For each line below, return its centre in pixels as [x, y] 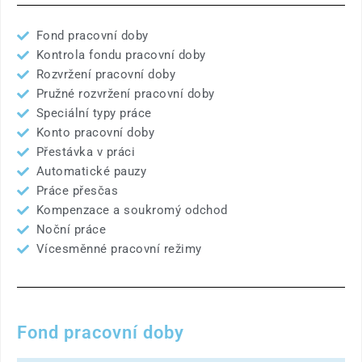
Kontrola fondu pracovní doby [121, 55]
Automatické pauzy [91, 171]
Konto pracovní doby [95, 133]
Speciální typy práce [94, 113]
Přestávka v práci [86, 152]
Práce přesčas [77, 191]
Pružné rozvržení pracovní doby [125, 94]
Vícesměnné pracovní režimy [119, 249]
